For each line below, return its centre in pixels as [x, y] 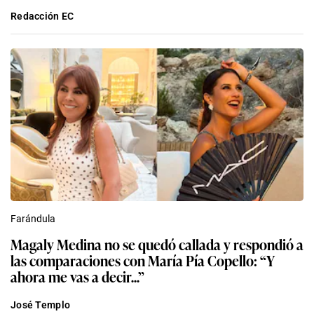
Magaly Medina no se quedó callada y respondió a [157, 244]
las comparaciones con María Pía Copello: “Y [143, 260]
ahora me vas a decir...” [77, 276]
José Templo [41, 305]
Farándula [33, 218]
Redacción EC [42, 16]
